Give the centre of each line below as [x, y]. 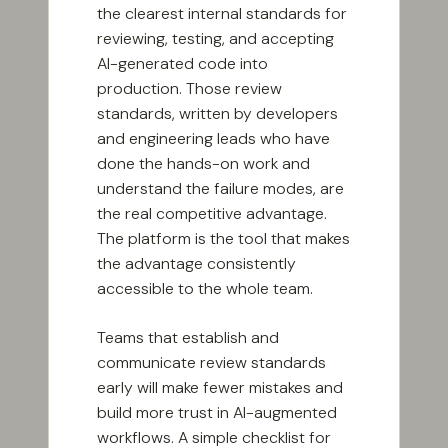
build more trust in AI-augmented [217, 413]
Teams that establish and [188, 338]
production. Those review [189, 89]
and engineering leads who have [213, 139]
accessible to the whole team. [205, 289]
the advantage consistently [196, 264]
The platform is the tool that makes [223, 239]
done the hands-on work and [203, 164]
